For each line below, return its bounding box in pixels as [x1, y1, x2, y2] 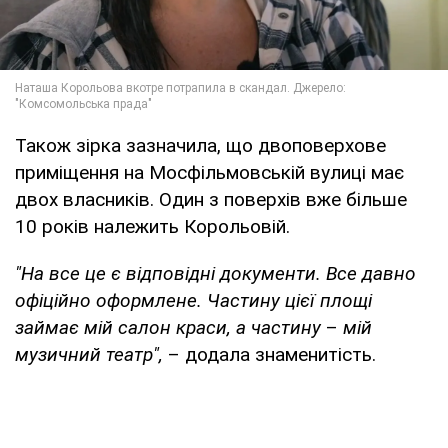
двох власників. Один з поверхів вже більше [15, 188, 407, 212]
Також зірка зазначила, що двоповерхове [15, 134, 386, 158]
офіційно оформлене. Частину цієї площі [15, 289, 372, 313]
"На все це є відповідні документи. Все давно [15, 262, 416, 286]
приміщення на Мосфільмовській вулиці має [15, 161, 404, 185]
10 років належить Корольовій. [15, 215, 290, 239]
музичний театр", [15, 343, 163, 367]
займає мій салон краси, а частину [15, 316, 326, 340]
